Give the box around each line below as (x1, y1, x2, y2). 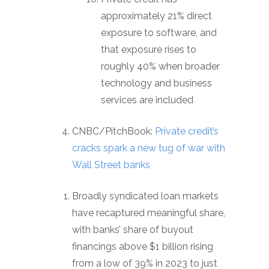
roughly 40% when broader (101, 61, 220, 72)
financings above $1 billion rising (72, 241, 213, 252)
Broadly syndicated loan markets (72, 190, 219, 202)
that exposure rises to (101, 44, 196, 55)
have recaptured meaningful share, (72, 207, 225, 219)
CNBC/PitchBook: (72, 125, 155, 137)
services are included (101, 94, 193, 106)
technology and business (101, 77, 212, 89)
